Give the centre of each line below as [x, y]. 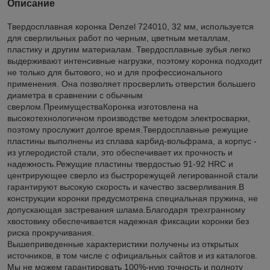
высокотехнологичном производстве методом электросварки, [129, 118]
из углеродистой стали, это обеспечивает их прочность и [120, 152]
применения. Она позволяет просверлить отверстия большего [131, 83]
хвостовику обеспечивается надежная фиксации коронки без [128, 221]
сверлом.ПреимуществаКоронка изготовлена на [103, 106]
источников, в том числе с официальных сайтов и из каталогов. [132, 255]
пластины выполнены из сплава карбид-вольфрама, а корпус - [132, 141]
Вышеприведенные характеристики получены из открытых [123, 244]
